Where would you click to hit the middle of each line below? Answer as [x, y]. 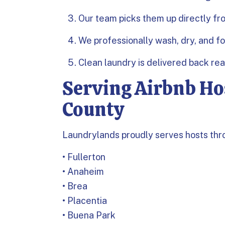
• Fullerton [84, 157]
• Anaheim [83, 172]
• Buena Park [89, 215]
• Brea [75, 186]
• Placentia [85, 201]
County [93, 109]
